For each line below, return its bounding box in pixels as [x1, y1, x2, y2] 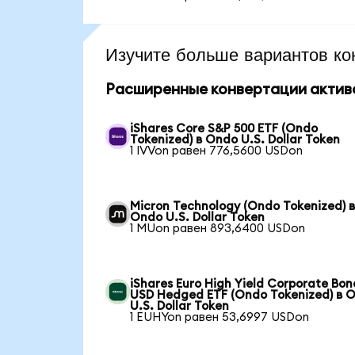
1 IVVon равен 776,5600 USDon [130, 145, 303, 157]
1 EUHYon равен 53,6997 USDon [130, 311, 310, 323]
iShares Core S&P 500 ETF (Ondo [130, 123, 319, 135]
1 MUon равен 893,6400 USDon [130, 223, 306, 235]
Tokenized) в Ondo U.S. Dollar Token [130, 134, 341, 146]
